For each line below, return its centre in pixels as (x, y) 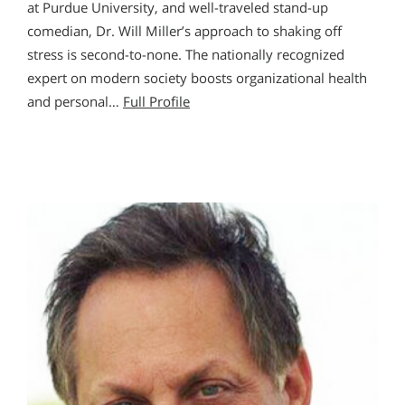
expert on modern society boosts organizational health (197, 78)
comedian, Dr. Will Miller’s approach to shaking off (184, 31)
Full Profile (156, 101)
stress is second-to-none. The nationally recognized (186, 54)
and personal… (75, 101)
